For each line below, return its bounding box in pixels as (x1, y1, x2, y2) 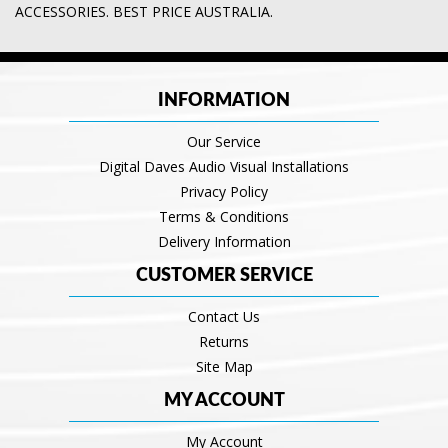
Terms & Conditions (159, 207, 289, 227)
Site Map (195, 357, 253, 377)
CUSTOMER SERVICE (135, 267, 313, 286)
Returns (199, 332, 249, 352)
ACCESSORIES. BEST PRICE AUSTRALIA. (15, 2, 273, 22)
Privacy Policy (180, 182, 268, 202)
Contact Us (188, 307, 260, 327)
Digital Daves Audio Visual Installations (99, 157, 349, 177)
